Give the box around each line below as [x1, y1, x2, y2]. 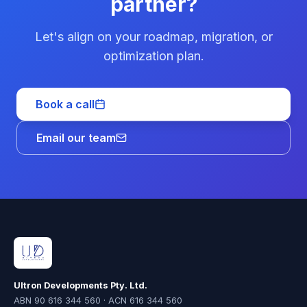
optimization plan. [103, 49, 204, 63]
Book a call [36, 97, 95, 111]
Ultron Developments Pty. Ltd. [14, 280, 147, 291]
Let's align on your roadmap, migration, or [34, 29, 273, 44]
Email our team [36, 131, 116, 145]
